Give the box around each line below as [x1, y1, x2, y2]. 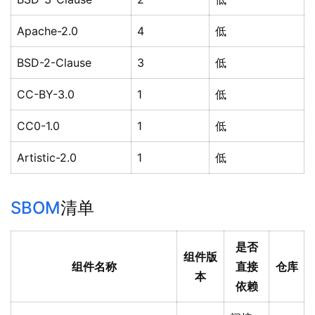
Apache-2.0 [17, 24, 78, 39]
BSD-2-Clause [17, 56, 91, 70]
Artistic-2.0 [17, 150, 77, 165]
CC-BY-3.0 [17, 87, 75, 102]
